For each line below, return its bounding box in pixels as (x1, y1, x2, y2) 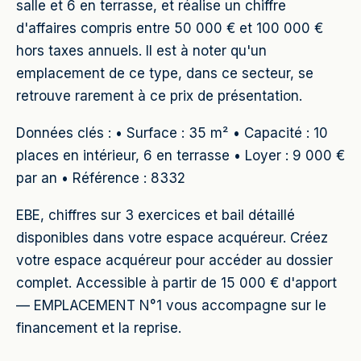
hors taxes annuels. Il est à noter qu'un (16, 43, 267, 59)
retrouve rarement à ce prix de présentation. (16, 88, 302, 104)
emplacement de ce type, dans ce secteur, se (16, 65, 313, 81)
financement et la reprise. (16, 320, 181, 336)
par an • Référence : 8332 (16, 170, 185, 186)
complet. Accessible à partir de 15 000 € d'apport (16, 275, 337, 291)
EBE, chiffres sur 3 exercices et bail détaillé (16, 207, 295, 223)
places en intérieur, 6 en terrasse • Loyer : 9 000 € (16, 147, 345, 164)
